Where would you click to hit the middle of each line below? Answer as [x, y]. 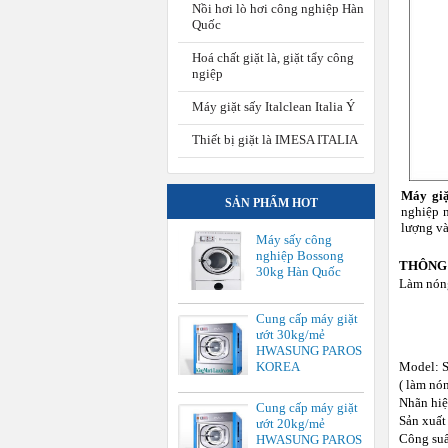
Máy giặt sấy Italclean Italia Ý [273, 106]
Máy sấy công [294, 239]
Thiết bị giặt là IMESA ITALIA [275, 139]
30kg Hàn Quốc [298, 271]
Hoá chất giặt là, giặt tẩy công [273, 57]
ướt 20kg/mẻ [290, 423]
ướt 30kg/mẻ [290, 334]
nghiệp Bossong [300, 255]
